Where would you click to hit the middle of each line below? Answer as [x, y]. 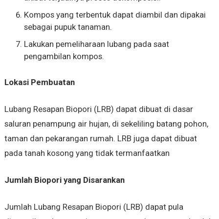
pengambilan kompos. [64, 56]
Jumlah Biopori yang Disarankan [64, 180]
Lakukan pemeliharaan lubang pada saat [96, 44]
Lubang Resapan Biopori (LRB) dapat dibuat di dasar [99, 109]
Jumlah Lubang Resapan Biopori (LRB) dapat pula [94, 207]
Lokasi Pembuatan [39, 82]
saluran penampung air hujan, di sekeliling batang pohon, [106, 123]
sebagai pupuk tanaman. [68, 27]
